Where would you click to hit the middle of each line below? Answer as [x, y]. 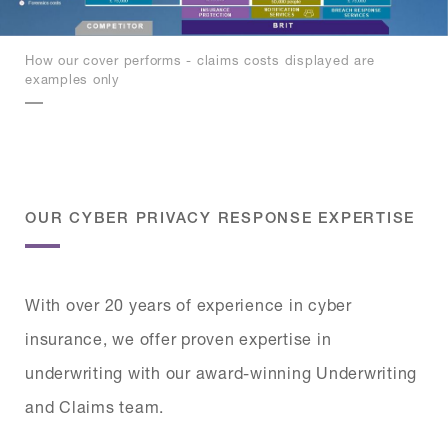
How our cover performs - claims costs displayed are [200, 59]
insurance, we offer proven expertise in [178, 338]
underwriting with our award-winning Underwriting [221, 372]
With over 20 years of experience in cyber [188, 304]
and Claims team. [94, 406]
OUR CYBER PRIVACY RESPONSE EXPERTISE [220, 217]
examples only [72, 78]
